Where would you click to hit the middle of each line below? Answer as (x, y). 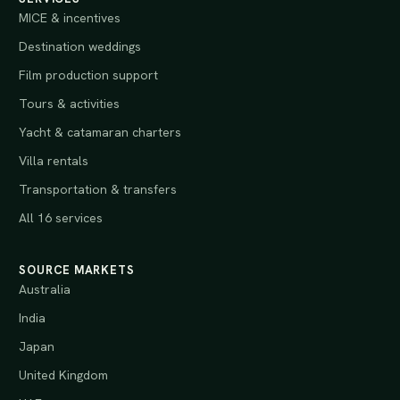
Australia (45, 289)
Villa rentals (54, 160)
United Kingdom (64, 375)
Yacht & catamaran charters (100, 132)
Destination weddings (80, 46)
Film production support (89, 75)
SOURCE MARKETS (77, 270)
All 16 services (61, 217)
